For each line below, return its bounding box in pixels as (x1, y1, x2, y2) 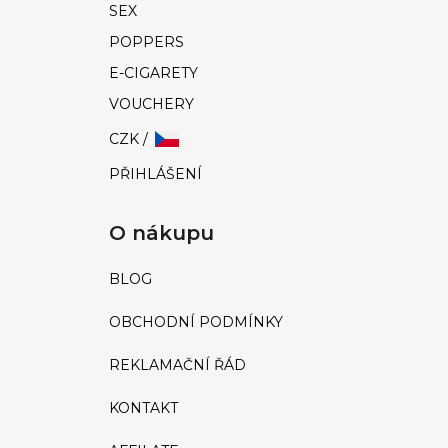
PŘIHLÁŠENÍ (109, 165, 202, 184)
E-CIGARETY (109, 64, 198, 83)
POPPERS (109, 33, 184, 52)
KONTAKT (109, 399, 178, 418)
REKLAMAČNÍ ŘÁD (109, 356, 246, 375)
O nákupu (109, 221, 214, 246)
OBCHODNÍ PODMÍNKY (109, 313, 283, 332)
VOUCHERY (109, 95, 194, 114)
